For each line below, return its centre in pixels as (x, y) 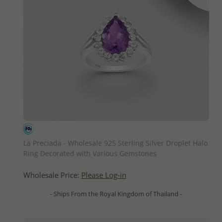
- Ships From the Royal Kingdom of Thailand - (116, 194)
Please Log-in (104, 175)
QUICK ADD (116, 129)
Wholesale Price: (52, 175)
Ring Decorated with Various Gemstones (90, 153)
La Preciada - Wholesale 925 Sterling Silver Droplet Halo (115, 143)
